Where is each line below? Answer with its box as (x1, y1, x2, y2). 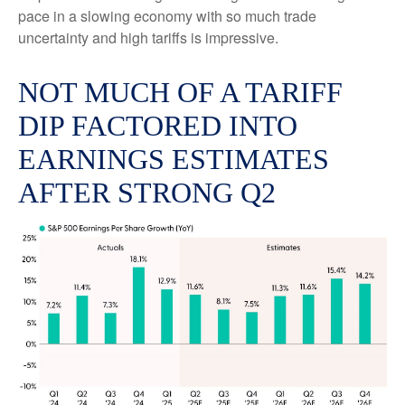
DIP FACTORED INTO (18, 109, 297, 142)
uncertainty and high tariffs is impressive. (18, 27, 278, 48)
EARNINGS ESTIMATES (18, 143, 329, 175)
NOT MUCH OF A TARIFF (18, 76, 343, 108)
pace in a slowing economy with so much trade (18, 5, 316, 26)
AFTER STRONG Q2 (18, 176, 276, 209)
